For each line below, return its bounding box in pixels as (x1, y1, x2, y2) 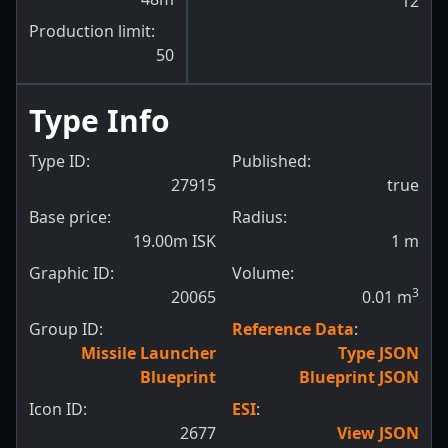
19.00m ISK (133, 230, 216, 253)
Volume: (232, 262, 294, 285)
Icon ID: (29, 398, 87, 421)
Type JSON (338, 342, 419, 365)
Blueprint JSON (299, 366, 419, 389)
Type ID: (29, 150, 90, 173)
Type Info (29, 100, 170, 142)
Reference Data (232, 318, 354, 341)
